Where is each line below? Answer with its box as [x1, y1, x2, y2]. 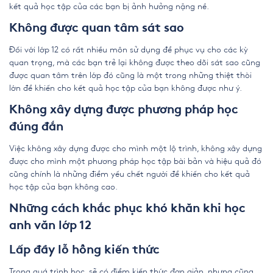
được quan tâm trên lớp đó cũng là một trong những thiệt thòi [9, 71, 252, 79]
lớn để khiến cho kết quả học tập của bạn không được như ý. [9, 83, 242, 92]
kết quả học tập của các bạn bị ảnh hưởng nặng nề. [9, 2, 209, 10]
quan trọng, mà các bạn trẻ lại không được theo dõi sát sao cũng [9, 58, 260, 66]
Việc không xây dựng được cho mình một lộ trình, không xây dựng [9, 144, 262, 152]
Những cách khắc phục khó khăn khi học [9, 203, 246, 215]
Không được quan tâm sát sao [9, 23, 184, 35]
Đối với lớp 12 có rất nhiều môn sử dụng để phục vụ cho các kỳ [9, 45, 248, 54]
